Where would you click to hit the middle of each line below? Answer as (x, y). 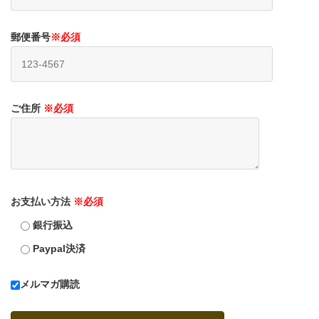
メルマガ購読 (50, 284)
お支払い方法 (42, 201)
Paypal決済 (59, 248)
